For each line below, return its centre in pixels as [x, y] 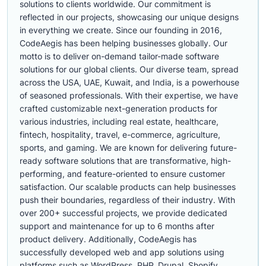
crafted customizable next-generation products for [118, 108]
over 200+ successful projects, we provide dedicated [123, 213]
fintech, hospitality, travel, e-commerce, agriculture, [120, 134]
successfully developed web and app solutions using [122, 252]
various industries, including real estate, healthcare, [119, 121]
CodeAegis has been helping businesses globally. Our [123, 43]
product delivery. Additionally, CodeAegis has [108, 239]
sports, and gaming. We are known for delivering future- [128, 148]
